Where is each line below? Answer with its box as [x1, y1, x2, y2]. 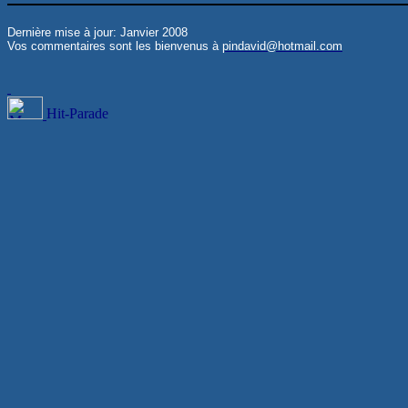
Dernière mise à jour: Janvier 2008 [7, 25, 188, 39]
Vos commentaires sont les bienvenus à [7, 38, 222, 53]
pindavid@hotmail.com [222, 38, 342, 53]
